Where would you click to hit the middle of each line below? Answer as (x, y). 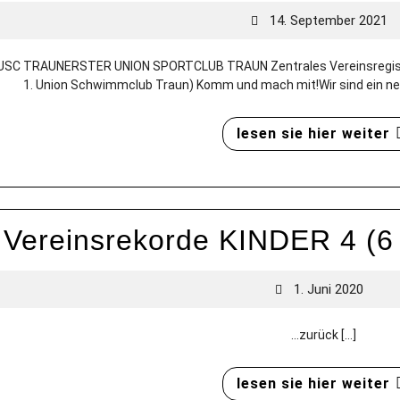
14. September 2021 (329, 21)
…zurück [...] (324, 335)
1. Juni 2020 (329, 290)
